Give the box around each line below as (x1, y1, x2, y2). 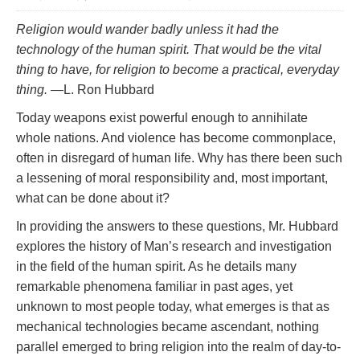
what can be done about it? (16, 191, 170, 206)
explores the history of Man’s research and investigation (16, 239, 332, 254)
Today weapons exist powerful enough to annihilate (16, 111, 308, 125)
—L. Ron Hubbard (47, 83, 154, 97)
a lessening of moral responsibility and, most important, (16, 171, 328, 186)
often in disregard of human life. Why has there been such (16, 151, 342, 166)
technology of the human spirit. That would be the (16, 43, 295, 57)
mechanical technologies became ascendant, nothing (16, 320, 319, 334)
